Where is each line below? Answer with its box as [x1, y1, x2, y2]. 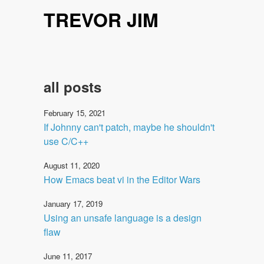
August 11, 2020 [44, 159, 100, 171]
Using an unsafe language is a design [44, 210, 202, 225]
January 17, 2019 [44, 197, 103, 209]
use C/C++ [44, 134, 88, 148]
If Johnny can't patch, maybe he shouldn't [44, 120, 214, 134]
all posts [44, 76, 101, 97]
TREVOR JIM [44, 6, 159, 34]
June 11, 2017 [44, 250, 92, 262]
